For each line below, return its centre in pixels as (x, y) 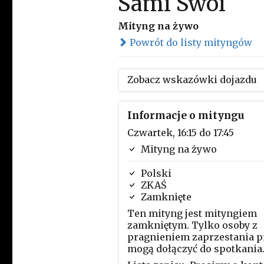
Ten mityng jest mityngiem (192, 213)
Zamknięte (165, 197)
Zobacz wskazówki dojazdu (192, 80)
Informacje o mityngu (186, 115)
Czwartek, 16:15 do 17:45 (180, 133)
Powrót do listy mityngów (189, 42)
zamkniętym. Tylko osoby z (192, 225)
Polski (155, 173)
